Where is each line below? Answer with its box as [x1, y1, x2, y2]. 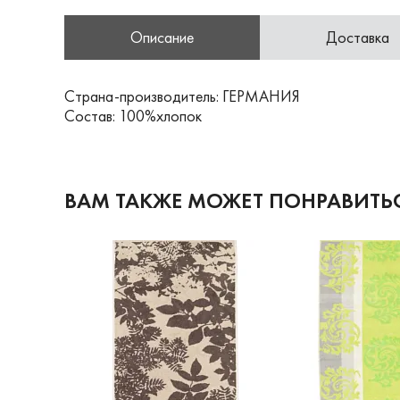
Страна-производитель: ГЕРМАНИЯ [64, 86, 300, 106]
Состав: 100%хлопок [64, 105, 202, 126]
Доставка [326, 27, 389, 47]
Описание [130, 27, 194, 47]
